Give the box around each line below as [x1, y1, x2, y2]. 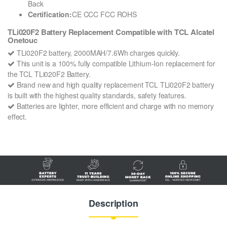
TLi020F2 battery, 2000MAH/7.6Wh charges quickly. [14, 48, 180, 58]
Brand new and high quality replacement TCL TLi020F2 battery [14, 80, 214, 90]
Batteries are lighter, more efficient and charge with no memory [14, 101, 214, 111]
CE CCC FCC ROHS [72, 9, 137, 19]
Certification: [28, 9, 72, 19]
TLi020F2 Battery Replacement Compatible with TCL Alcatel [8, 26, 215, 37]
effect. [8, 111, 27, 122]
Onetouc [8, 34, 38, 46]
